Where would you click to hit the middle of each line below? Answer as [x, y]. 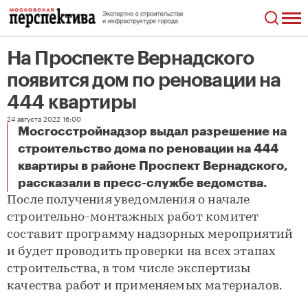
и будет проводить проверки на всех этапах [142, 252]
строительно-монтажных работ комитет [133, 218]
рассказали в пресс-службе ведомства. [143, 183]
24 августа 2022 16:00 [44, 118]
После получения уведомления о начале [129, 200]
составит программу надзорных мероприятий [150, 235]
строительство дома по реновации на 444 [148, 148]
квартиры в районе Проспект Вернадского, [153, 166]
